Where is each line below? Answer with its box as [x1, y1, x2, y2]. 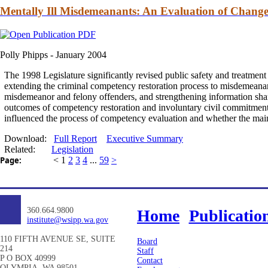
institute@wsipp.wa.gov [27, 215, 108, 225]
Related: [4, 144, 35, 155]
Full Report [54, 133, 97, 144]
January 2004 [56, 50, 106, 60]
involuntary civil [156, 102, 223, 113]
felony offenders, [71, 92, 139, 102]
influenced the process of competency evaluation [4, 113, 190, 124]
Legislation [51, 144, 93, 155]
